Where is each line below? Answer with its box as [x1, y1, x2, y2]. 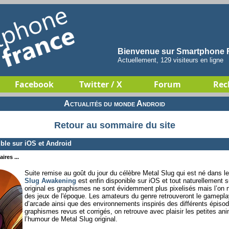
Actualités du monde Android [64, 99, 165, 108]
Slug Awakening [25, 176, 76, 185]
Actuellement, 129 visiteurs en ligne [118, 56, 223, 64]
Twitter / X [79, 79, 122, 90]
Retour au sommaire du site [54, 120, 175, 131]
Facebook [15, 79, 54, 90]
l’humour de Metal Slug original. [25, 215, 118, 223]
